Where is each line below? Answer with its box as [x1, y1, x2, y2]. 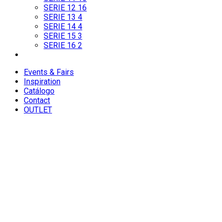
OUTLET [24, 105, 52, 115]
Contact [24, 96, 50, 106]
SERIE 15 [44, 31, 78, 41]
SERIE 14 [44, 22, 78, 32]
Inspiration [24, 77, 60, 87]
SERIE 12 [44, 3, 78, 13]
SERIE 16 [44, 41, 78, 51]
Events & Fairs [24, 67, 74, 77]
